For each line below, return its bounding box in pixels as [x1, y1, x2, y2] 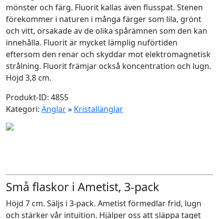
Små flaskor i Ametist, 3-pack [6, 179, 159, 195]
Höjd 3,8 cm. [6, 72, 51, 83]
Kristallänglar [74, 104, 123, 114]
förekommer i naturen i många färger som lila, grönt [6, 14, 201, 24]
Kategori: [6, 104, 42, 114]
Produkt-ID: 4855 [6, 92, 68, 103]
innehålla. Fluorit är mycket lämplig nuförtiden [6, 37, 177, 48]
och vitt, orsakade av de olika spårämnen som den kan [6, 25, 207, 36]
